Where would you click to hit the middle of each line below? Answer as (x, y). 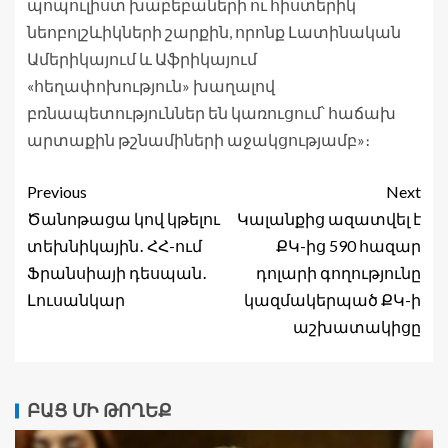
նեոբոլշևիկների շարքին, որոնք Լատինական (214, 32)
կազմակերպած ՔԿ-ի (332, 300)
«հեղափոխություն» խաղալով (151, 86)
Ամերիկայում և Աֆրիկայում (142, 59)
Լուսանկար (76, 300)
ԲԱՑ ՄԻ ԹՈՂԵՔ (99, 411)
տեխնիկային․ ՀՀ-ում (114, 246)
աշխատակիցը (357, 327)
